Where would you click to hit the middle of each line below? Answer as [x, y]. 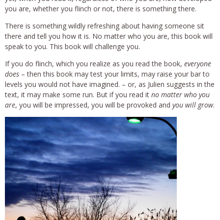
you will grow [193, 105]
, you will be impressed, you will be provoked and [94, 105]
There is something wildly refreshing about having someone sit [105, 26]
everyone [198, 63]
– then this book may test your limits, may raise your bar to [114, 74]
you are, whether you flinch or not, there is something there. [101, 8]
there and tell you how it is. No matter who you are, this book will [109, 36]
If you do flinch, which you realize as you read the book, [95, 63]
